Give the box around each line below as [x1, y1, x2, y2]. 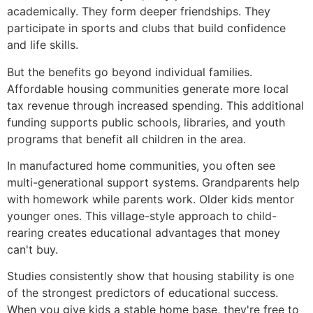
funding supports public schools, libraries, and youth [7, 115, 285, 129]
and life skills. [7, 38, 78, 52]
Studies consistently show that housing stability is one [7, 269, 294, 284]
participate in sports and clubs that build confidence [7, 21, 286, 36]
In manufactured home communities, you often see [7, 159, 275, 173]
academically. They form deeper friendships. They [7, 4, 270, 19]
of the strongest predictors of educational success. [7, 286, 278, 300]
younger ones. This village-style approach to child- [7, 209, 277, 224]
